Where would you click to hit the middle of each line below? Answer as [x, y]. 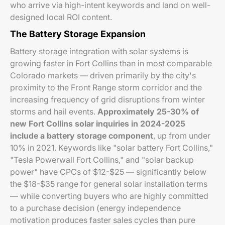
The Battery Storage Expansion [78, 34]
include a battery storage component [82, 136]
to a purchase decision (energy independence [95, 208]
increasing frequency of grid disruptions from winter [107, 99]
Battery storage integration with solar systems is [99, 51]
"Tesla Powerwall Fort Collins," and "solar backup [102, 160]
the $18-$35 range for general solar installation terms [109, 184]
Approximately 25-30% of [148, 111]
